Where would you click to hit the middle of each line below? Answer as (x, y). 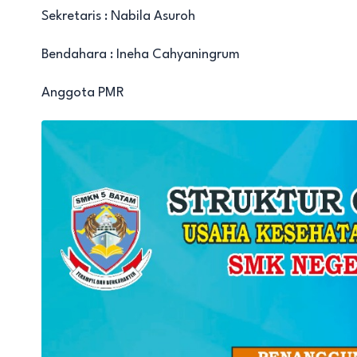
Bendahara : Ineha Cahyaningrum (141, 54)
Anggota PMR (83, 92)
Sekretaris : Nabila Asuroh (118, 16)
